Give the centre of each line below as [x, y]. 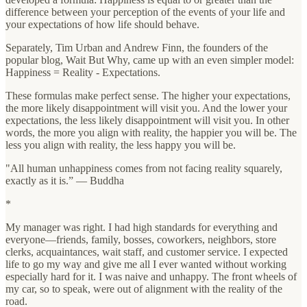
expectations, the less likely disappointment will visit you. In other [147, 120]
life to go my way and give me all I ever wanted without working [146, 264]
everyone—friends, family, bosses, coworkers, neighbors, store [141, 239]
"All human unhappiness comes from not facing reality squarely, [144, 168]
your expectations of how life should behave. [102, 24]
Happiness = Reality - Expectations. [83, 72]
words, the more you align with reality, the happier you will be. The [151, 132]
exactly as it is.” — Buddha [65, 180]
